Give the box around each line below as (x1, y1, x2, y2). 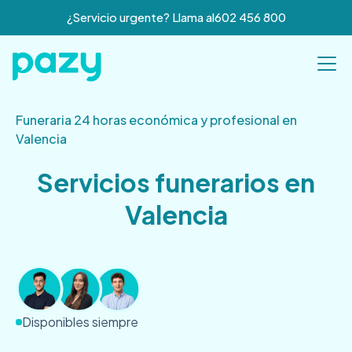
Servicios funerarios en (37, 166, 315, 198)
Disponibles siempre (21, 313, 138, 331)
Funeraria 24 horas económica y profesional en (16, 111, 297, 128)
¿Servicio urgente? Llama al (66, 9, 214, 25)
